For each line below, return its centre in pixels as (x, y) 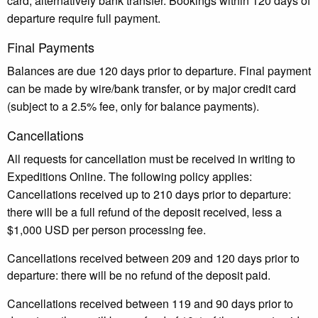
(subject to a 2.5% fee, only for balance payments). (133, 106)
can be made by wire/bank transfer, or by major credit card (152, 88)
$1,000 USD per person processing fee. (106, 229)
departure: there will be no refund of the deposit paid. (139, 275)
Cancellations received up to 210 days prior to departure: (149, 194)
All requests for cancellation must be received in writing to (151, 158)
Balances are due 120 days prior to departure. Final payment (159, 70)
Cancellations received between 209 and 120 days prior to (153, 258)
